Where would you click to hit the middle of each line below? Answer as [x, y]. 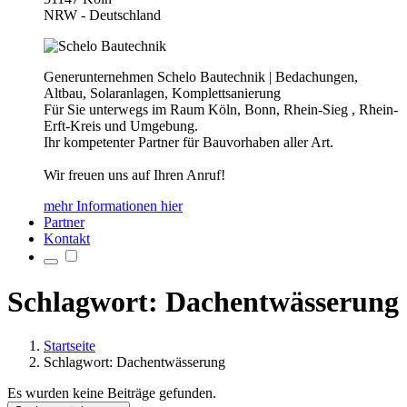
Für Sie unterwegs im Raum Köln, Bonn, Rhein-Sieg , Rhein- [221, 110]
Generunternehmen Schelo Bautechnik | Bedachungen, [201, 77]
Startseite [69, 346]
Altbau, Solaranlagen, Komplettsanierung [162, 94]
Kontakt [67, 239]
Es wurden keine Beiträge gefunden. [112, 393]
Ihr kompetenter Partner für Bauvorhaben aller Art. [189, 143]
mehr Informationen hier [113, 206]
